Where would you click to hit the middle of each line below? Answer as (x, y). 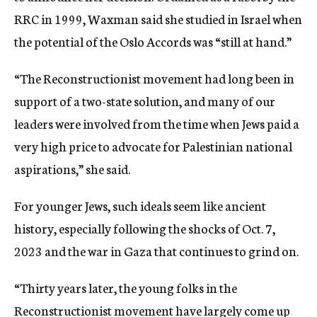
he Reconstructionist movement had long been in (161, 78)
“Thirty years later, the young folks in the (126, 288)
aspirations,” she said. (72, 169)
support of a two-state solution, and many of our (145, 101)
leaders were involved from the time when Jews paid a (157, 123)
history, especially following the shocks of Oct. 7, (145, 228)
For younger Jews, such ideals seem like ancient (140, 206)
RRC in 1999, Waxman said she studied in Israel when (158, 19)
